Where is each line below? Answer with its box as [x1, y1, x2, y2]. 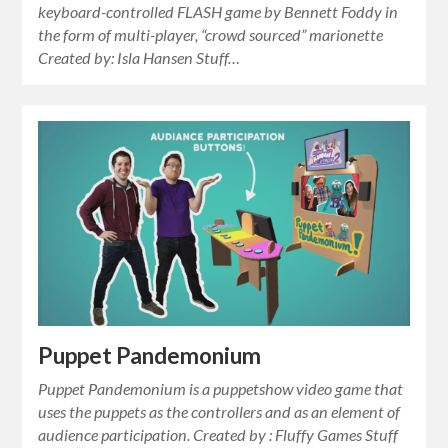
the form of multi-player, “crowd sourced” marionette [38, 24, 384, 44]
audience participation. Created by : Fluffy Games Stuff [38, 425, 399, 445]
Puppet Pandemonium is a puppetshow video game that [38, 379, 404, 399]
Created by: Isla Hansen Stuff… [38, 47, 241, 67]
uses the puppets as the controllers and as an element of [38, 402, 401, 422]
